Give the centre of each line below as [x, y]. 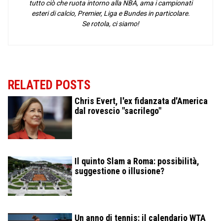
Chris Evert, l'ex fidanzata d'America [141, 101]
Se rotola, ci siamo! [110, 24]
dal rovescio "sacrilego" [118, 111]
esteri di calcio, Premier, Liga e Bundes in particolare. [110, 14]
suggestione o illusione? [119, 171]
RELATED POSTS [49, 85]
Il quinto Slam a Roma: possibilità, [137, 161]
